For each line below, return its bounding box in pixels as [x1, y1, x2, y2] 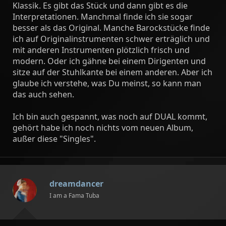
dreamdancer [49, 178, 103, 189]
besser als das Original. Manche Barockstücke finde [13, 22, 210, 33]
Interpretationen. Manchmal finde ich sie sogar [13, 11, 193, 22]
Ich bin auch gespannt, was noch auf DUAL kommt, [13, 111, 207, 122]
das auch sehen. [13, 89, 74, 100]
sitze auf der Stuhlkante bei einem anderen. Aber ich [13, 67, 212, 78]
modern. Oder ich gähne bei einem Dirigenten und [13, 55, 206, 67]
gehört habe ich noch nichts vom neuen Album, [13, 122, 193, 133]
